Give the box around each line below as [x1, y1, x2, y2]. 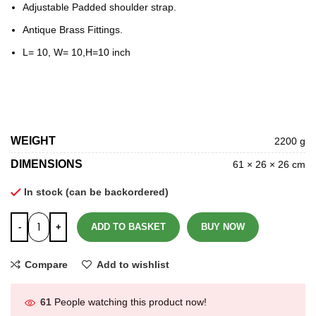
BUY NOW [201, 221, 245, 233]
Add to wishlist [96, 259, 169, 271]
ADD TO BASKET [91, 221, 166, 233]
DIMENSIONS [11, 158, 83, 170]
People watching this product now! [54, 296, 207, 308]
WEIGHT [11, 135, 56, 147]
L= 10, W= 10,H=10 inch [23, 47, 130, 58]
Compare [25, 259, 68, 271]
